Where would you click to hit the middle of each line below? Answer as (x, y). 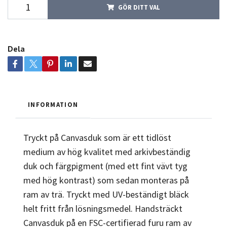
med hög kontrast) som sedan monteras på (106, 180)
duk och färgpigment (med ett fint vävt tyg (105, 166)
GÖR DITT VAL (139, 7)
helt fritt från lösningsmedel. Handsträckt (103, 208)
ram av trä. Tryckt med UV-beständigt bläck (106, 194)
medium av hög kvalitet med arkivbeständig (107, 152)
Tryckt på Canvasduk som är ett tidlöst (97, 137)
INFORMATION (53, 104)
